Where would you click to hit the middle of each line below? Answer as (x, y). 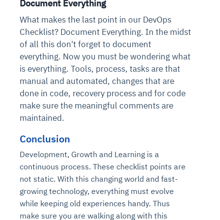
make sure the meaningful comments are (96, 105)
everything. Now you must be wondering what (105, 56)
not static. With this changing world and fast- (99, 179)
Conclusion (45, 138)
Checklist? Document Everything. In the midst (105, 32)
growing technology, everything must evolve (97, 191)
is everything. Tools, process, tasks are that (100, 69)
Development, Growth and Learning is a (89, 154)
